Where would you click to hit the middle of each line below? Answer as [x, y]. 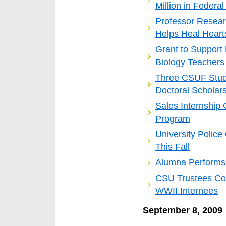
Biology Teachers [190, 62]
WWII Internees [187, 191]
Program [173, 119]
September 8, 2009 [183, 211]
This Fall [173, 147]
